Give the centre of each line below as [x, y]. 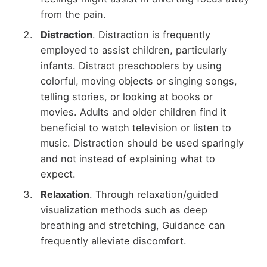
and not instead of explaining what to [128, 158]
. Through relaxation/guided [153, 195]
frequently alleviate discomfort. [113, 241]
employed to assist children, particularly [133, 50]
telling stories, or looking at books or [126, 96]
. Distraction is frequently [151, 34]
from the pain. [73, 14]
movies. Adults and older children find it [133, 112]
